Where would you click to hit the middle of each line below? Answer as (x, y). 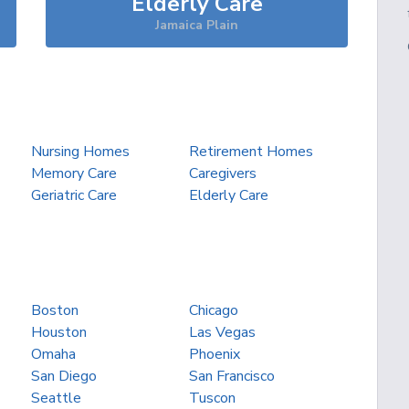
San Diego (63, 376)
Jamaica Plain (197, 25)
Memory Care (73, 173)
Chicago (214, 310)
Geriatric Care (73, 195)
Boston (54, 310)
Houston (58, 332)
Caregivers (223, 173)
